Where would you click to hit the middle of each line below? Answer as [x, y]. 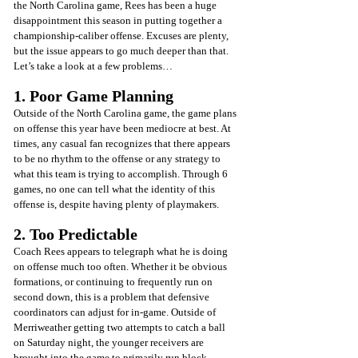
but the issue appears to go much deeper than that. [122, 50]
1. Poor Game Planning [93, 95]
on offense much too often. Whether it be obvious [121, 266]
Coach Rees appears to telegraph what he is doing [122, 251]
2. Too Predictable [76, 234]
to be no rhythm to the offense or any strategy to [118, 158]
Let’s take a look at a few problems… [93, 66]
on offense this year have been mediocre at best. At [123, 128]
